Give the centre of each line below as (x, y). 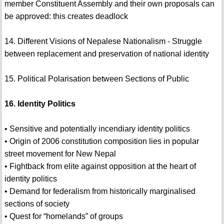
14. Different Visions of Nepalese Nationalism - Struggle (103, 41)
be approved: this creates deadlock (66, 16)
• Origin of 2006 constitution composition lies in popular (101, 141)
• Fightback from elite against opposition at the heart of (100, 166)
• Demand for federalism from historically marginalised (100, 191)
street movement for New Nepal (60, 154)
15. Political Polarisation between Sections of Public (96, 79)
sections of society (37, 204)
